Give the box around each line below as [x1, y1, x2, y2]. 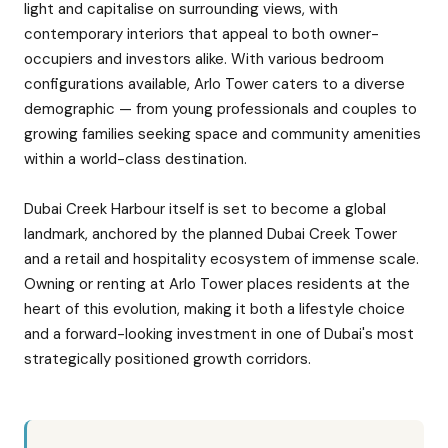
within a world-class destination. [24, 149, 247, 169]
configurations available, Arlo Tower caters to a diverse [24, 74, 405, 94]
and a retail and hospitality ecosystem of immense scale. [24, 249, 419, 269]
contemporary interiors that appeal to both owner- [24, 24, 379, 44]
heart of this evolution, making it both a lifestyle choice [24, 299, 405, 319]
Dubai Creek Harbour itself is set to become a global [24, 199, 386, 219]
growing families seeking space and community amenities [24, 124, 421, 144]
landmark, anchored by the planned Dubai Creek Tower [24, 224, 397, 244]
